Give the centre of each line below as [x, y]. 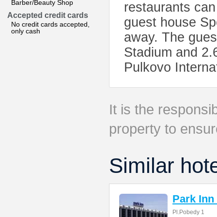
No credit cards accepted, [50, 24]
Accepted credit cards [48, 15]
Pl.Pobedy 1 [188, 212]
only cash [26, 31]
